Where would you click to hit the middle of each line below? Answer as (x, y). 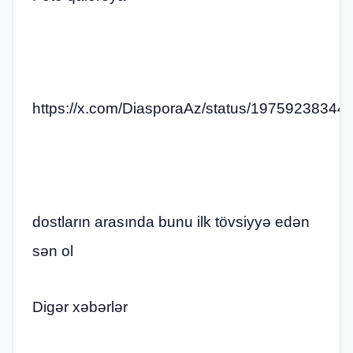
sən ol (53, 251)
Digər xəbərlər (80, 307)
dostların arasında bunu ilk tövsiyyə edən (171, 221)
